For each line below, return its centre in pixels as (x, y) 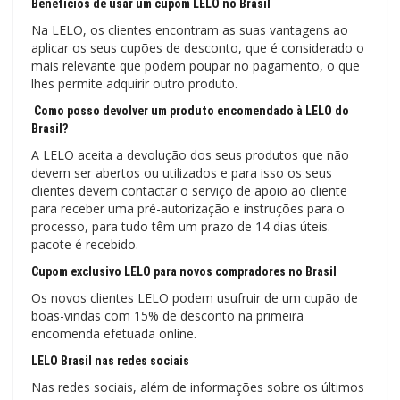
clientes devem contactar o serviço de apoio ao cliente (189, 190)
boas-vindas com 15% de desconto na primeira (167, 315)
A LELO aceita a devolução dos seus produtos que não (190, 154)
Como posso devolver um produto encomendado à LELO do (190, 110)
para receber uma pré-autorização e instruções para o (188, 208)
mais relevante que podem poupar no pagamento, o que (196, 65)
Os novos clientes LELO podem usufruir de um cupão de (195, 297)
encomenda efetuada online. (114, 333)
